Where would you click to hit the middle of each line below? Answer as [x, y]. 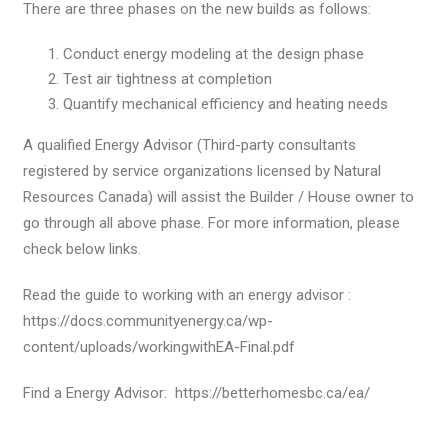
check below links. [82, 248]
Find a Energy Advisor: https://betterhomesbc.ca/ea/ [197, 392]
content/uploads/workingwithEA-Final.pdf [159, 346]
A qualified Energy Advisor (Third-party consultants [190, 144]
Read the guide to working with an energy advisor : [187, 294]
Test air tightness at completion [168, 78]
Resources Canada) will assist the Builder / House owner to [219, 196]
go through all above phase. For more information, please [212, 222]
